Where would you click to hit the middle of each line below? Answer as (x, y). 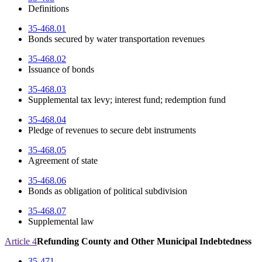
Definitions (49, 9)
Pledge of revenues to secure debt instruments (112, 130)
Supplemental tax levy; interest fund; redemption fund (127, 100)
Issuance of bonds (61, 70)
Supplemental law (61, 222)
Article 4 (21, 242)
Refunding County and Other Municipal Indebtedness (144, 242)
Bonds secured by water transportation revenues (116, 39)
